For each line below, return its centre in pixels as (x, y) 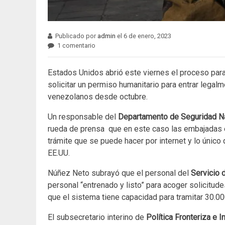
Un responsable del (83, 117)
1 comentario (77, 46)
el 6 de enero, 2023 (144, 36)
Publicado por (77, 36)
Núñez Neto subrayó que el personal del (119, 173)
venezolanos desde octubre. (98, 97)
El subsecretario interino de (96, 217)
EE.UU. (59, 153)
